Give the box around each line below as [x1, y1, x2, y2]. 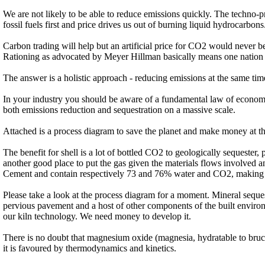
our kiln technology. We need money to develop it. [3, 211, 191, 222]
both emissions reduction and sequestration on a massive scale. [3, 105, 235, 115]
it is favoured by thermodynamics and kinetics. [3, 243, 176, 254]
